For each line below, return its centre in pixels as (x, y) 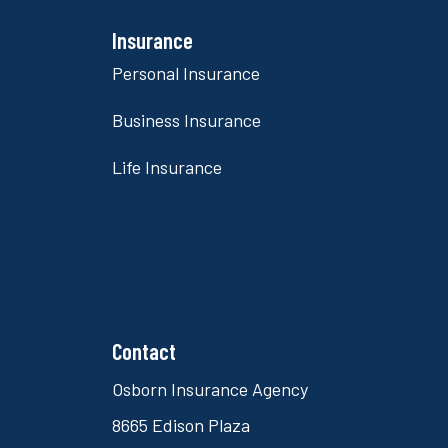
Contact (144, 351)
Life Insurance (167, 167)
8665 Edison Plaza (181, 425)
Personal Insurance (186, 73)
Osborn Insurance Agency (210, 389)
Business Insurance (186, 120)
